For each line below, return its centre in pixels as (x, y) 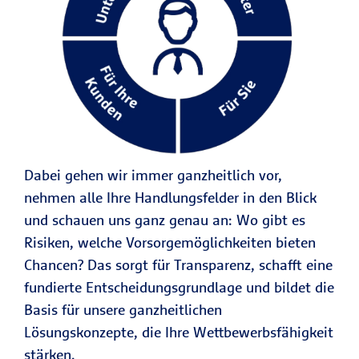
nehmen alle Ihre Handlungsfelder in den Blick (170, 197)
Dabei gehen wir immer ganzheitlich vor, (153, 175)
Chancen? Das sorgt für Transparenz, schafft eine (178, 264)
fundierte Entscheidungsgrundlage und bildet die (179, 287)
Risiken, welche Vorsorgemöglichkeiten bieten (170, 242)
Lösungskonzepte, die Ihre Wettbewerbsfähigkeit (179, 332)
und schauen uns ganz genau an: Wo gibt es (165, 220)
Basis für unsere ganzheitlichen (123, 309)
